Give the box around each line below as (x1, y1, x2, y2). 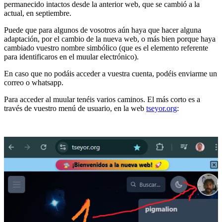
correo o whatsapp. (4, 78, 63, 87)
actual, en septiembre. (4, 8, 71, 17)
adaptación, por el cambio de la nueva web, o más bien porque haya (4, 34, 216, 43)
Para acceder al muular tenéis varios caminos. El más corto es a (4, 95, 200, 104)
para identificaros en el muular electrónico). (4, 52, 139, 61)
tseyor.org (146, 104, 177, 112)
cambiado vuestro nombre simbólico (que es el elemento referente (4, 43, 208, 52)
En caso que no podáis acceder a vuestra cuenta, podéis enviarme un (4, 69, 217, 78)
